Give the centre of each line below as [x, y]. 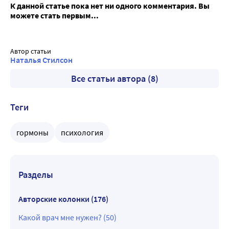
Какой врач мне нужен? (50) [67, 217]
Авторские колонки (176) [63, 199]
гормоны [32, 132]
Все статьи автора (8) [114, 78]
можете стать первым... [54, 16]
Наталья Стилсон [41, 60]
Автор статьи [31, 51]
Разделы [36, 174]
